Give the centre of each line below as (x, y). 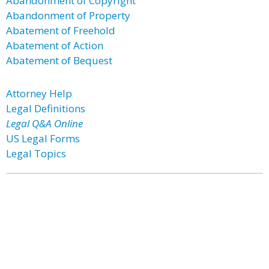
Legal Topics (36, 153)
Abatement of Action (55, 45)
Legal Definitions (46, 108)
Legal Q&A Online (44, 123)
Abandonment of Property (68, 15)
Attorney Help (39, 93)
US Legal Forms (43, 138)
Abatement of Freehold (61, 30)
